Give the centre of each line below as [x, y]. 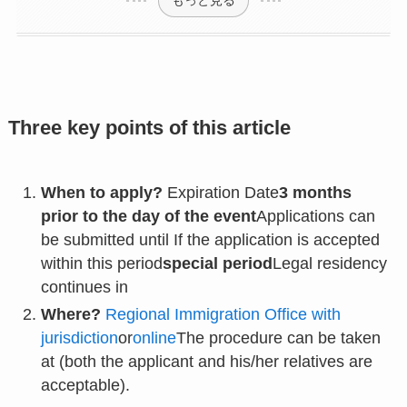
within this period [101, 263]
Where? [70, 315]
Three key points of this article [149, 128]
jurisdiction [79, 338]
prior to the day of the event [148, 216]
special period [217, 263]
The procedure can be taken [278, 338]
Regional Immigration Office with [223, 315]
